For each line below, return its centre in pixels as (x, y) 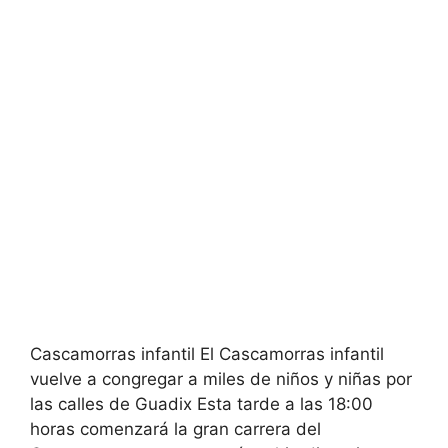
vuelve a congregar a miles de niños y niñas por (221, 378)
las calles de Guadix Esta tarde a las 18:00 (201, 403)
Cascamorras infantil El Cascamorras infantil (207, 353)
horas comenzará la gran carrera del (175, 428)
